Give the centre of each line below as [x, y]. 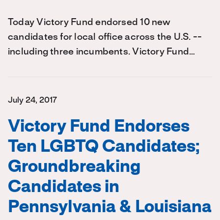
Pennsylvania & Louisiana [110, 208]
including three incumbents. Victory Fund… [102, 52]
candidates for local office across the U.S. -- [105, 37]
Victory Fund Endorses [99, 127]
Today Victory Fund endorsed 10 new [89, 23]
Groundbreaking [74, 167]
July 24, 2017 [32, 100]
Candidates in [64, 188]
